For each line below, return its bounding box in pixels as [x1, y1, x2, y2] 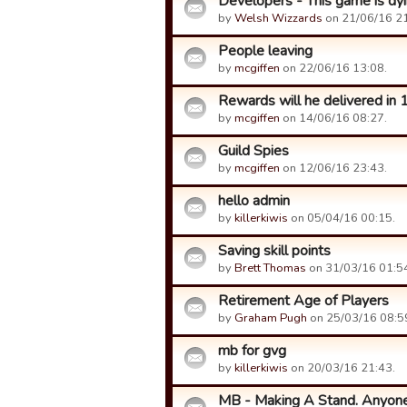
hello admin [218, 191, 290, 211]
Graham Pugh [234, 310, 307, 326]
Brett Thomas [234, 260, 306, 276]
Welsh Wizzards [234, 10, 323, 26]
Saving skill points [218, 241, 331, 261]
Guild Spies [218, 141, 289, 161]
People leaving [218, 41, 313, 61]
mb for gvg [218, 341, 286, 361]
